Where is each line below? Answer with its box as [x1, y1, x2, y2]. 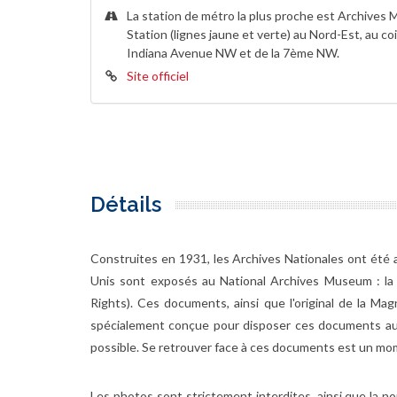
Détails [90, 191, 161, 218]
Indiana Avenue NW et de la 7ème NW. [126, 45, 339, 61]
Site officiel [126, 68, 189, 84]
